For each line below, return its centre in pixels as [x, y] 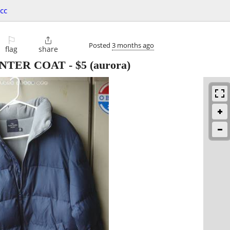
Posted [100, 45]
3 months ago [133, 45]
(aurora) [109, 65]
